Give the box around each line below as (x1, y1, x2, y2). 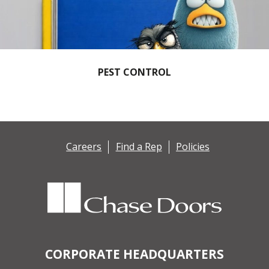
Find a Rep (115, 140, 162, 154)
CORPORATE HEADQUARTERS (45, 245, 224, 262)
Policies (175, 140, 210, 154)
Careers (66, 140, 102, 154)
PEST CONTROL (98, 65, 171, 79)
